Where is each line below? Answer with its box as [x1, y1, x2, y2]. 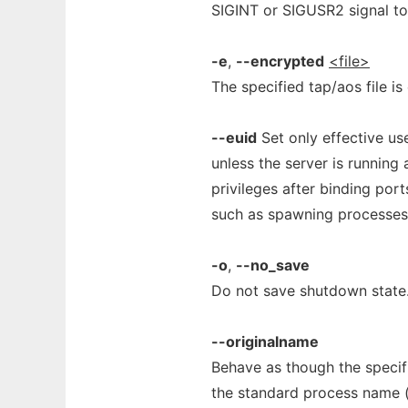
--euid [211, 128, 257, 147]
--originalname [211, 332, 319, 351]
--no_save [236, 256, 310, 274]
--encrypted [236, 52, 324, 70]
